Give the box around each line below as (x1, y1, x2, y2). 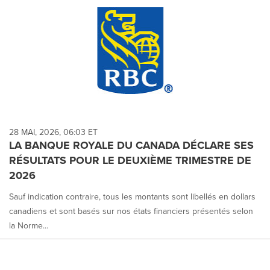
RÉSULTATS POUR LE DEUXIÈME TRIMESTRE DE (9, 152, 251, 168)
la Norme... (9, 219, 48, 231)
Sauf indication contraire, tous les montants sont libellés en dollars (9, 190, 256, 202)
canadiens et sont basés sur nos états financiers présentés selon (9, 204, 253, 217)
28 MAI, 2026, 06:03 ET (9, 125, 98, 138)
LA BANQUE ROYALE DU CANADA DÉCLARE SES (9, 137, 254, 153)
